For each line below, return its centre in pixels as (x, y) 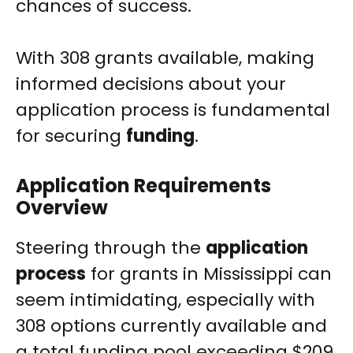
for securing (71, 136)
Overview (62, 208)
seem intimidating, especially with (165, 300)
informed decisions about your (151, 84)
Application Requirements (143, 186)
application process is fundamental (173, 110)
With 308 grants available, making (165, 58)
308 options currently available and (171, 326)
